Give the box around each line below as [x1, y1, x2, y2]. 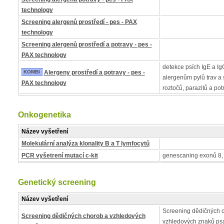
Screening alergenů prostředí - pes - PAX [21, 18, 137, 25]
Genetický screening [17, 178, 96, 186]
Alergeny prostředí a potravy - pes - [43, 69, 145, 76]
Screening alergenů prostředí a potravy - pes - [21, 41, 152, 48]
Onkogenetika [17, 110, 71, 119]
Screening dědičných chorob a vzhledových [21, 212, 145, 219]
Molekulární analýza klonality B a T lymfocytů [21, 140, 149, 147]
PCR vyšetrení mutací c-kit [21, 152, 98, 159]
